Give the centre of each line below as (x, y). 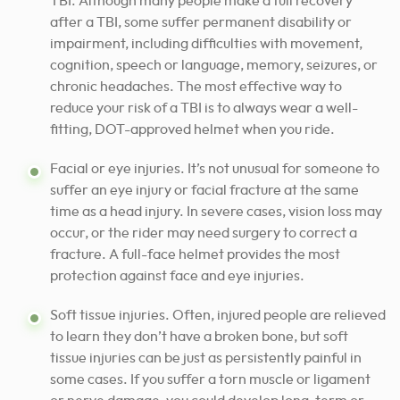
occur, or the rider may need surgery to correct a (204, 233)
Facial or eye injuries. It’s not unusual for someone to (215, 168)
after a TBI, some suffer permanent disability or (201, 22)
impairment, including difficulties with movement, (206, 43)
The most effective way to (259, 86)
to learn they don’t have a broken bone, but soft (199, 336)
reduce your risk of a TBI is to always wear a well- (204, 108)
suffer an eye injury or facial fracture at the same (204, 190)
